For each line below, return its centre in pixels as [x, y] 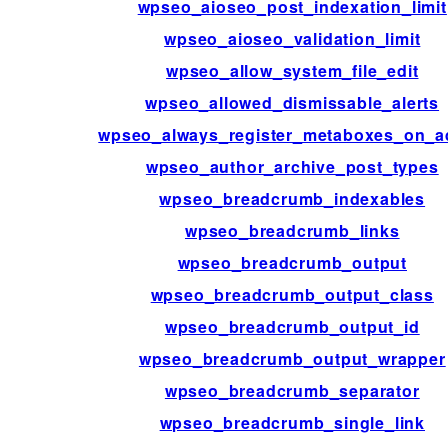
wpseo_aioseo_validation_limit [292, 39]
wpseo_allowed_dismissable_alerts [292, 103]
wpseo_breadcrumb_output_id [292, 327]
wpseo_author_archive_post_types [292, 167]
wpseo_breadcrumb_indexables [292, 199]
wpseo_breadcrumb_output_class [292, 295]
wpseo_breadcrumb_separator [292, 391]
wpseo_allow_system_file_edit [292, 71]
